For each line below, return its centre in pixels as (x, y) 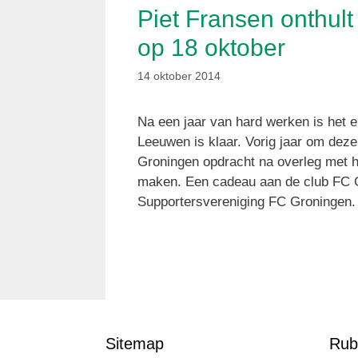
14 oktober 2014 (179, 76)
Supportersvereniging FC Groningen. (247, 201)
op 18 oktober (211, 47)
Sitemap (135, 344)
